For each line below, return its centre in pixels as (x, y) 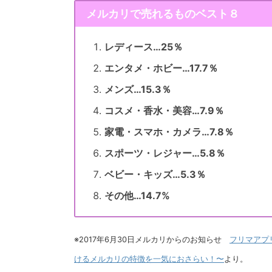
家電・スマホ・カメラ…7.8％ (169, 131)
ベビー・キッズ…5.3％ (155, 174)
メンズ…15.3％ (138, 89)
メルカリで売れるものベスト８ (162, 13)
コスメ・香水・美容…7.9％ (164, 110)
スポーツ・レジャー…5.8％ (165, 153)
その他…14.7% (137, 195)
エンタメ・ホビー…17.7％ (161, 68)
